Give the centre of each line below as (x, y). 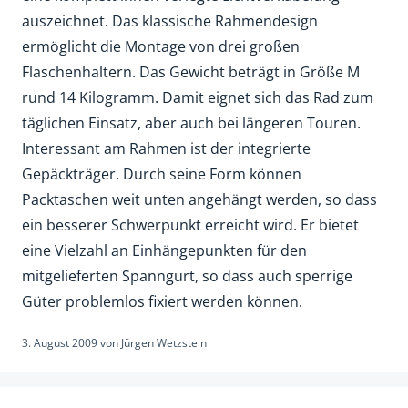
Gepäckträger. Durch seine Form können (162, 174)
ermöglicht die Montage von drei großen (161, 47)
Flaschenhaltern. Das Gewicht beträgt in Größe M (191, 72)
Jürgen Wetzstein (164, 343)
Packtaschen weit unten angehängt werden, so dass (199, 200)
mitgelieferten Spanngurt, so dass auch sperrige (187, 276)
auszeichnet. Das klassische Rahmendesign (170, 21)
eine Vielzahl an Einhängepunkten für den (164, 251)
